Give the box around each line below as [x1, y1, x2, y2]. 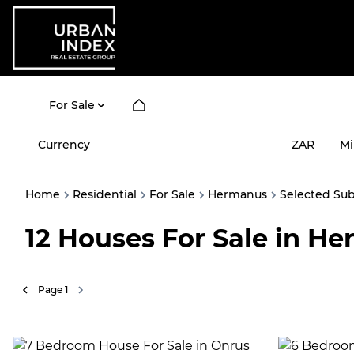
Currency [38, 137, 90, 152]
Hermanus [208, 187, 267, 201]
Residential [73, 187, 137, 201]
